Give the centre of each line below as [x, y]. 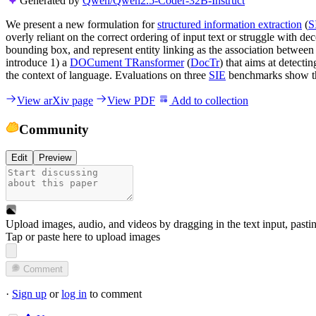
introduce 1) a [38, 62]
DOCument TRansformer [127, 62]
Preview [55, 158]
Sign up [29, 294]
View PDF [131, 100]
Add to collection [209, 100]
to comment [114, 294]
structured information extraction [230, 24]
